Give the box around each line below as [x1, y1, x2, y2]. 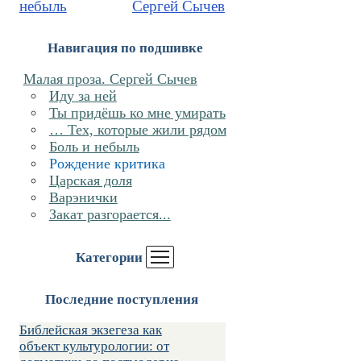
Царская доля [48, 172, 132, 189]
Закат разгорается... [48, 206, 171, 223]
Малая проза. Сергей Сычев [23, 71, 197, 88]
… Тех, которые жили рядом [48, 122, 226, 139]
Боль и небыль [48, 139, 139, 156]
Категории [76, 250, 147, 266]
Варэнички [48, 189, 118, 206]
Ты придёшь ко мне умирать [48, 105, 226, 122]
